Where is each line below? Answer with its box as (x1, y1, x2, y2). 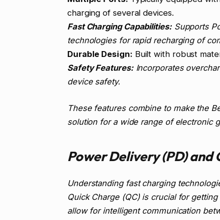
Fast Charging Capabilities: (67, 22, 172, 32)
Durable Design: (67, 49, 133, 59)
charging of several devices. (67, 8, 174, 18)
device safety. (67, 77, 120, 87)
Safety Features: (67, 63, 134, 73)
